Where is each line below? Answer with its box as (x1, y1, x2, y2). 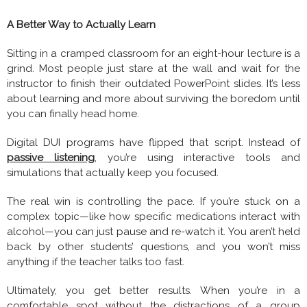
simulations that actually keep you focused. (7, 166, 219, 179)
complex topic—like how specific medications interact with (7, 210, 300, 223)
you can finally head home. (7, 107, 139, 120)
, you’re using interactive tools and (94, 151, 301, 164)
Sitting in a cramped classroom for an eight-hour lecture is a (7, 47, 300, 60)
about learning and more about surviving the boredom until (7, 92, 300, 105)
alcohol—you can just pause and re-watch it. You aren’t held (7, 225, 300, 238)
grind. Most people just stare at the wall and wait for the (7, 62, 300, 75)
